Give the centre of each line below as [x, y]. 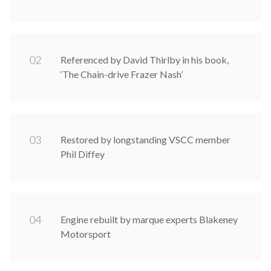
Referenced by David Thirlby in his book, [145, 59]
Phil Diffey [83, 154]
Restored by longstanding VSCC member [145, 139]
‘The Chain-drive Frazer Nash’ [122, 74]
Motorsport [86, 233]
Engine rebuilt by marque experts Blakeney [149, 219]
